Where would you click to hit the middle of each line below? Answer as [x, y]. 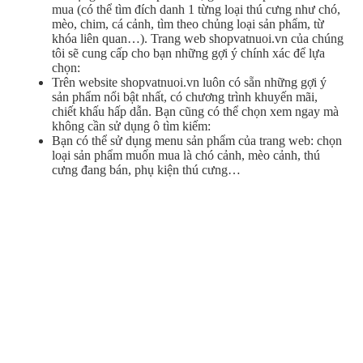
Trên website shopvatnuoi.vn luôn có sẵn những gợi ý [189, 82]
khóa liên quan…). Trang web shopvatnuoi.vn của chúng [198, 38]
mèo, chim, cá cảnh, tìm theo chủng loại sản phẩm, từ [188, 23]
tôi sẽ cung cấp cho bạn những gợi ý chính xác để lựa [188, 53]
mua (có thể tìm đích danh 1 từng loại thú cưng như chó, [196, 9]
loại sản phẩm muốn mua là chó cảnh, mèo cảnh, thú [186, 155]
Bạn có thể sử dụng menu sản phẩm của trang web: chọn [197, 140]
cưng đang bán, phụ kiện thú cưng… [146, 169]
